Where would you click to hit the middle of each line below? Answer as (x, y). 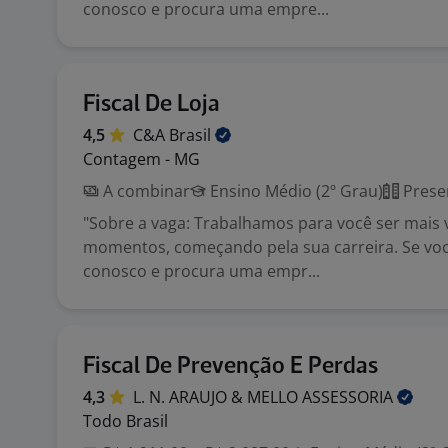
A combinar (144, 191)
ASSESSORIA (349, 397)
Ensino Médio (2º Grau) (294, 191)
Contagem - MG (141, 159)
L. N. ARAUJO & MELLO (217, 397)
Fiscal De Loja (151, 104)
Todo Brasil (125, 421)
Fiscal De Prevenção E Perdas (230, 366)
